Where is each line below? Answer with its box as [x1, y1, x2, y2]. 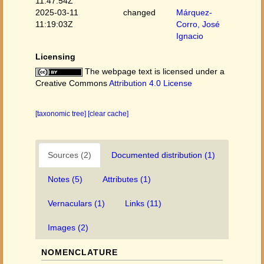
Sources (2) [48, 150, 91, 160]
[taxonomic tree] [35, 110, 88, 118]
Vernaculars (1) [48, 199, 105, 208]
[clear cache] [88, 110, 128, 118]
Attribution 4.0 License [109, 78, 192, 88]
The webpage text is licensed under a [82, 67, 225, 76]
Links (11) [125, 199, 161, 208]
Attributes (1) [103, 174, 151, 184]
